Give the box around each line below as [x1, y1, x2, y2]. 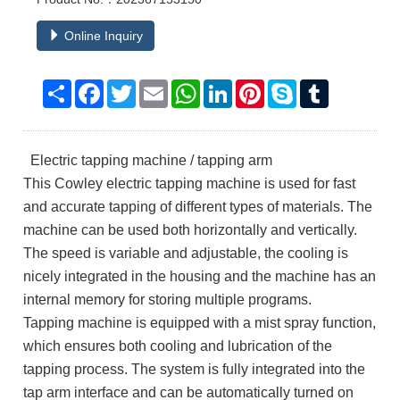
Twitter [136, 79, 174, 94]
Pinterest [264, 79, 315, 94]
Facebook [104, 79, 161, 94]
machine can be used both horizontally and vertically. [23, 222, 358, 237]
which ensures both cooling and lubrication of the [23, 338, 333, 354]
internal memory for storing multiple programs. [23, 292, 312, 307]
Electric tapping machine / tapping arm [27, 153, 273, 168]
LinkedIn [232, 79, 281, 94]
